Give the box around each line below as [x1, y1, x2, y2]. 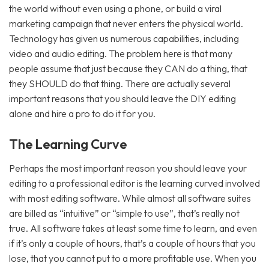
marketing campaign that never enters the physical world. [9, 17, 243, 29]
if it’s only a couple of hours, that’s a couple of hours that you [9, 237, 256, 249]
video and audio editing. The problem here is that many [9, 47, 232, 59]
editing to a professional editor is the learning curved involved [9, 177, 260, 189]
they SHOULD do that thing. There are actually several [9, 77, 231, 89]
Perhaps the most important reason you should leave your [9, 162, 247, 174]
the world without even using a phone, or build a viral [9, 2, 222, 14]
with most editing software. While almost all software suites [9, 192, 251, 204]
